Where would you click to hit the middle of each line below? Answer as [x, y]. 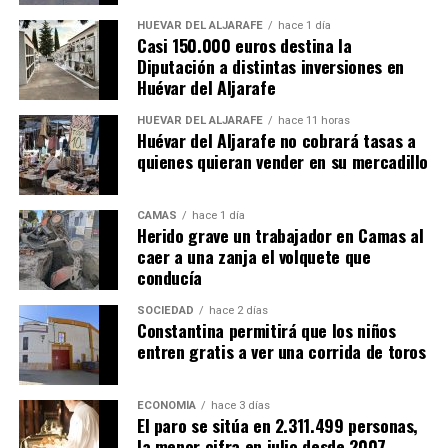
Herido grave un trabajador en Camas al [280, 234]
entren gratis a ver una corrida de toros [281, 350]
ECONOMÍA [166, 405]
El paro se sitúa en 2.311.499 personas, [277, 424]
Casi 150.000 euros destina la [244, 44]
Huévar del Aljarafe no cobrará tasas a [276, 139]
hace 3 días [240, 405]
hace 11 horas [313, 120]
